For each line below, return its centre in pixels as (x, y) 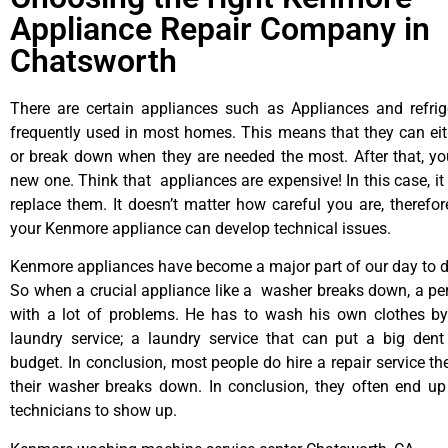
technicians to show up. (93, 411)
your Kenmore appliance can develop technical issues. (200, 229)
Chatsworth (93, 61)
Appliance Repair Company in (220, 29)
